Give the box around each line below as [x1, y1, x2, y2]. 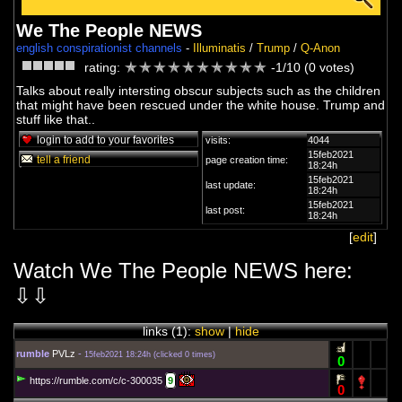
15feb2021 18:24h [84, 350, 152, 359]
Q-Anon [301, 41, 341, 55]
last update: [205, 179, 257, 190]
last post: [205, 205, 246, 215]
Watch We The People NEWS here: [13, 258, 354, 283]
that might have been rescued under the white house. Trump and [16, 98, 386, 112]
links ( [142, 324, 176, 338]
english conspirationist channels [16, 41, 183, 55]
